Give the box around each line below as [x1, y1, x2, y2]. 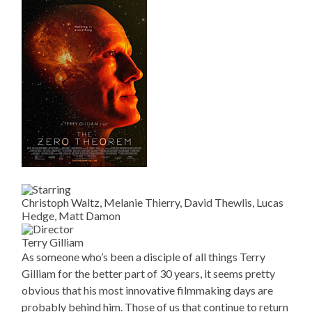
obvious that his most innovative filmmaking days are [22, 283, 274, 297]
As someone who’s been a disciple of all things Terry [22, 250, 266, 264]
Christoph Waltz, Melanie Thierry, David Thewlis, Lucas [22, 196, 284, 210]
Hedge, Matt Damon [22, 209, 121, 223]
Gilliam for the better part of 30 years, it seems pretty [22, 267, 276, 281]
